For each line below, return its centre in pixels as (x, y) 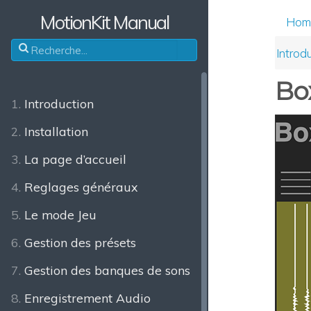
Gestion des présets (80, 242)
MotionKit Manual (104, 22)
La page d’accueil (75, 159)
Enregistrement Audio (87, 298)
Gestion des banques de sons (107, 270)
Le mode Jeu (60, 215)
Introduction (59, 103)
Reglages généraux (81, 187)
